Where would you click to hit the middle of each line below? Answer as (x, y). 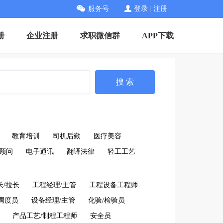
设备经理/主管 (53, 200)
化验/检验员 (107, 200)
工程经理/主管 (54, 185)
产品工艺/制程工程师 (45, 216)
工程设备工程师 (113, 185)
